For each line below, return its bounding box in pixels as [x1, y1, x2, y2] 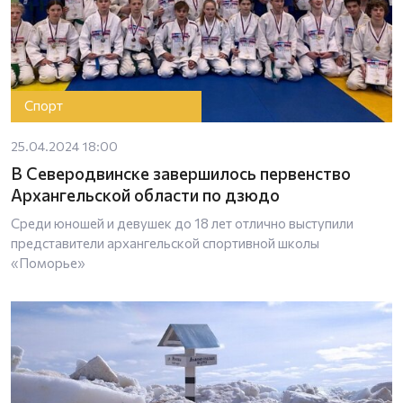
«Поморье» [11, 254, 85, 271]
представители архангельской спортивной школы [11, 234, 319, 251]
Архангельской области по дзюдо [11, 184, 280, 205]
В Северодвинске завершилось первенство [11, 162, 351, 184]
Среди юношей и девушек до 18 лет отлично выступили [11, 214, 354, 231]
